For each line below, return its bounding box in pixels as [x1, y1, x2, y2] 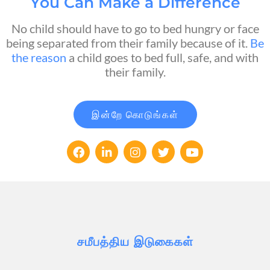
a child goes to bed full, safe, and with [66, 50, 259, 65]
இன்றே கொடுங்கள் [91, 108, 179, 121]
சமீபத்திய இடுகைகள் [77, 234, 193, 250]
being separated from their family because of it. [6, 36, 250, 51]
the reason [11, 50, 66, 65]
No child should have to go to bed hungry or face [11, 21, 259, 36]
